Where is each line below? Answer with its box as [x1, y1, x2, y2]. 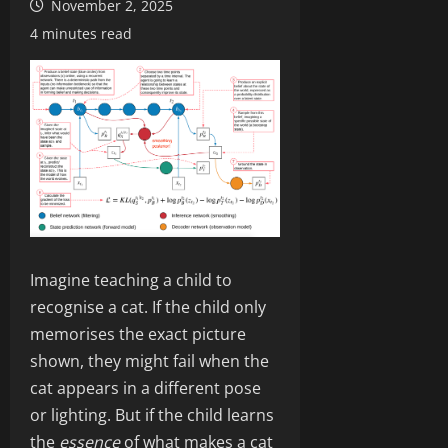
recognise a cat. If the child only [30, 295, 266, 318]
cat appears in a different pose [30, 376, 261, 399]
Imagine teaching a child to [30, 268, 232, 291]
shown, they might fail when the [30, 349, 269, 372]
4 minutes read [30, 24, 132, 43]
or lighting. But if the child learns [30, 403, 274, 426]
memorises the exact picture [30, 322, 246, 345]
